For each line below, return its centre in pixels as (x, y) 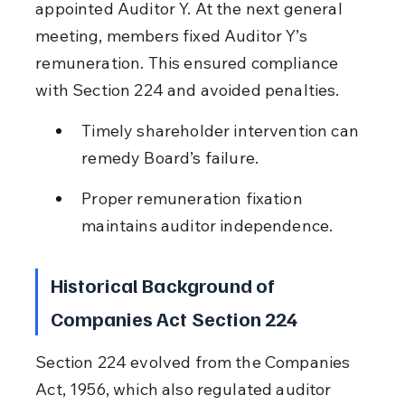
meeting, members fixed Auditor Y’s (173, 35)
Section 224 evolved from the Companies (195, 362)
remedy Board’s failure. (170, 157)
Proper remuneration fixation (194, 198)
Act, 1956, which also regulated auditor (185, 389)
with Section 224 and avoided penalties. (188, 89)
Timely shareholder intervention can (222, 130)
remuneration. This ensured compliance (189, 62)
